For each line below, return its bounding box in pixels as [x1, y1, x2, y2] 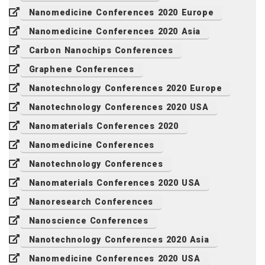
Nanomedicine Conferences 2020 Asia [28, 27, 201, 37]
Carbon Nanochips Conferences [28, 46, 173, 56]
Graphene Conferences [28, 64, 134, 75]
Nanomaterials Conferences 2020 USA [28, 178, 201, 188]
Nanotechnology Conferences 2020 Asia [28, 235, 209, 245]
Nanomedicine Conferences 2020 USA [28, 254, 201, 264]
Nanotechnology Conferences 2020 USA [28, 102, 209, 112]
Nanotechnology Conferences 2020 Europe [28, 83, 222, 93]
